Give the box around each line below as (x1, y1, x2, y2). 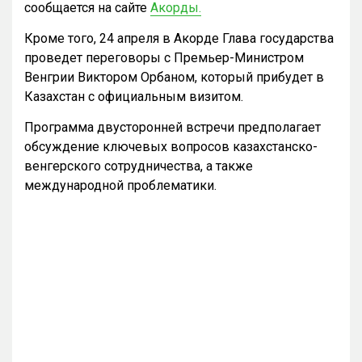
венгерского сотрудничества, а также (24, 158, 253, 175)
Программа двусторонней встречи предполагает (24, 120, 321, 136)
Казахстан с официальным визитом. (24, 89, 250, 105)
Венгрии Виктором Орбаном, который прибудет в (24, 69, 324, 86)
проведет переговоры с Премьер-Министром (24, 50, 304, 66)
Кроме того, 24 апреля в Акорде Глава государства (24, 31, 334, 47)
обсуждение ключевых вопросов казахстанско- (24, 139, 318, 155)
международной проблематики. (24, 178, 217, 194)
